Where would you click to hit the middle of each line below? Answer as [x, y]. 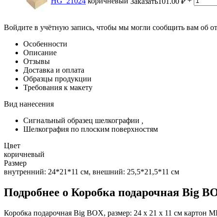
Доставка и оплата [54, 70]
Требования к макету [58, 87]
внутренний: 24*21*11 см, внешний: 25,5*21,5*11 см [92, 171]
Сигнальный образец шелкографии [82, 120]
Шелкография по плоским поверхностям [91, 129]
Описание [40, 52]
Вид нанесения [29, 104]
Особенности [45, 44]
